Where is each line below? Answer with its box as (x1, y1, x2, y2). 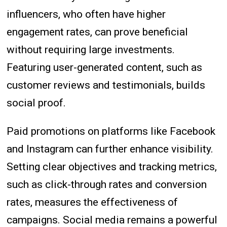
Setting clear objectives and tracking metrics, (7, 161, 217, 173)
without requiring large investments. (7, 44, 175, 56)
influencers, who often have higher (7, 8, 166, 21)
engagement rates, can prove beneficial (7, 26, 188, 39)
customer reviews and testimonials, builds (7, 79, 206, 92)
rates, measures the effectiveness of (7, 196, 178, 209)
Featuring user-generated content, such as (7, 61, 203, 74)
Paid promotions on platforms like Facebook (7, 125, 216, 138)
